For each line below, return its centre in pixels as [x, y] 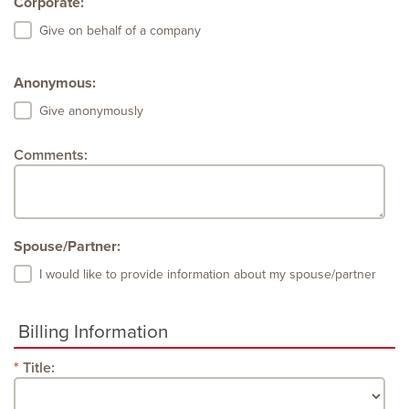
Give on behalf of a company [120, 31]
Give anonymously [91, 111]
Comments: [51, 156]
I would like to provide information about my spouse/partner [208, 274]
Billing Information [93, 332]
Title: [39, 368]
